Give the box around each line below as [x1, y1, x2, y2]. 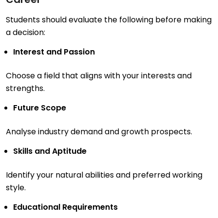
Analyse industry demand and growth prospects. [6, 126, 192, 138]
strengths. [6, 83, 45, 94]
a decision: [6, 27, 45, 38]
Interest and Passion [13, 46, 95, 58]
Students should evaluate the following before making [6, 14, 212, 26]
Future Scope [13, 102, 66, 114]
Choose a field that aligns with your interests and [6, 70, 192, 82]
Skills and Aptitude [13, 145, 87, 157]
